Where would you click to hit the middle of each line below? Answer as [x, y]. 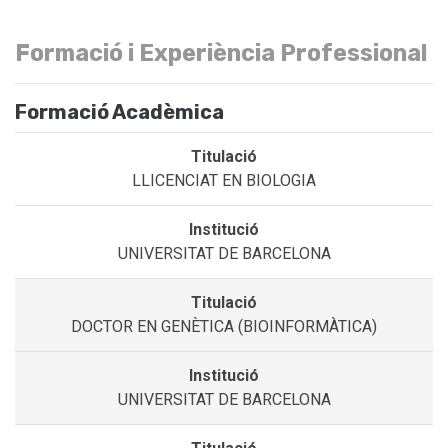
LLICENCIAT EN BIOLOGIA [224, 181]
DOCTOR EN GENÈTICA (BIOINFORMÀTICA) [224, 327]
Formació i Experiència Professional [221, 53]
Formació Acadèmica [119, 112]
